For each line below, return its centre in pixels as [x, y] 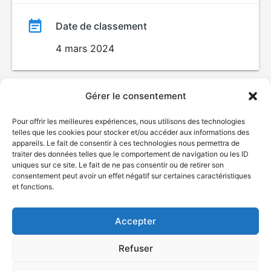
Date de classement [101, 26]
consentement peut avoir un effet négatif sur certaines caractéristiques [132, 176]
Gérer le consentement [135, 96]
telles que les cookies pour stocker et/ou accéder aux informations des [131, 132]
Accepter [135, 221]
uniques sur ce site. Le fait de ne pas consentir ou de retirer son [118, 165]
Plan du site [135, 213]
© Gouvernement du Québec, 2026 [135, 172]
